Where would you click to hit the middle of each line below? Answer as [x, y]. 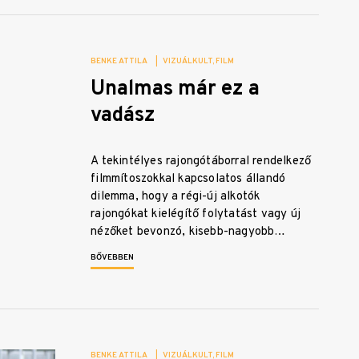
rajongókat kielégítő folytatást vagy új [196, 215]
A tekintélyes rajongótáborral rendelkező [201, 162]
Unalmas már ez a [175, 90]
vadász [123, 116]
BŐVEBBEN [113, 258]
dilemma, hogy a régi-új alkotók [175, 197]
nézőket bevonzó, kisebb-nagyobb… [188, 232]
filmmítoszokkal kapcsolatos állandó [188, 179]
